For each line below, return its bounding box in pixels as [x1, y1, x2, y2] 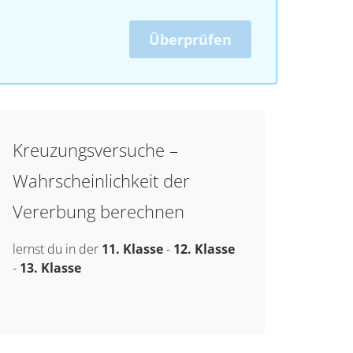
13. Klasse [19, 259, 81, 277]
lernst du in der [12, 240, 102, 258]
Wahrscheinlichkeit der [12, 169, 190, 192]
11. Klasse [101, 240, 163, 258]
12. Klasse [173, 240, 235, 258]
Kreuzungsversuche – [12, 138, 178, 162]
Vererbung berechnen [12, 199, 184, 223]
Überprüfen [149, 30, 232, 49]
